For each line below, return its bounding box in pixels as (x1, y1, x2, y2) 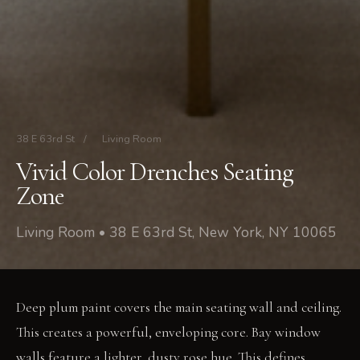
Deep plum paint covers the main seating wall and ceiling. (16, 299, 342, 317)
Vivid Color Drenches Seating (16, 156, 294, 188)
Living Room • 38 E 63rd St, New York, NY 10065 (16, 223, 337, 243)
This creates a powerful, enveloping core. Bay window (16, 324, 321, 342)
